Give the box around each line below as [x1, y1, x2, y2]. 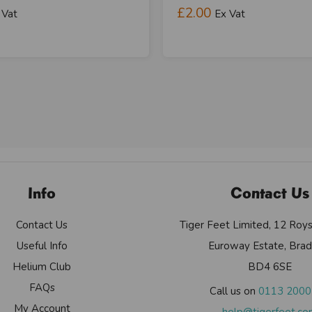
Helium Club [13, 259, 72, 274]
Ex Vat [214, 6, 245, 21]
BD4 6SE [248, 259, 292, 274]
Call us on [210, 283, 259, 298]
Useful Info [16, 238, 68, 253]
